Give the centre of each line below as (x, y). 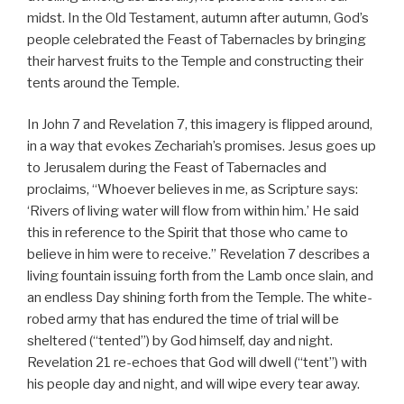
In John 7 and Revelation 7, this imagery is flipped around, (200, 125)
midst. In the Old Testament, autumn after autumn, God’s (198, 18)
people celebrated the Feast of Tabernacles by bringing (197, 39)
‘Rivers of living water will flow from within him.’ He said (193, 211)
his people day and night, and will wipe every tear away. (193, 385)
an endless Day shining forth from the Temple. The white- (200, 298)
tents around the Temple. (103, 83)
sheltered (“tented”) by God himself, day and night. (180, 341)
